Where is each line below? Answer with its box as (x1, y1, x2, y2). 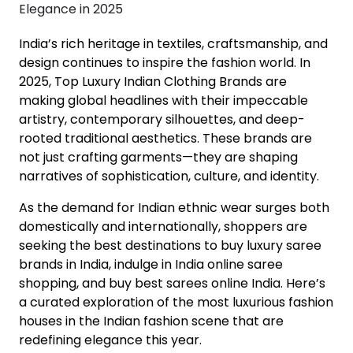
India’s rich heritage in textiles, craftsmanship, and (19, 35, 328, 53)
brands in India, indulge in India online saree (19, 255, 283, 273)
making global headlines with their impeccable (19, 91, 308, 110)
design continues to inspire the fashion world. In (19, 54, 310, 72)
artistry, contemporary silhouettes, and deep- (19, 110, 305, 128)
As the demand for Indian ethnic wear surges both (19, 199, 329, 217)
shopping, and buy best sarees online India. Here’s (19, 274, 325, 292)
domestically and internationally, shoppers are (19, 217, 307, 236)
